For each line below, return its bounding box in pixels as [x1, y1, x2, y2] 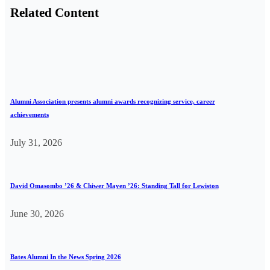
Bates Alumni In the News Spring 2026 [10, 253, 121, 260]
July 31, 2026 [10, 137, 62, 148]
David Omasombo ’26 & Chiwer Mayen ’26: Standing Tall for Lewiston [10, 181, 219, 189]
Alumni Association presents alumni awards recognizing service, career [10, 97, 215, 105]
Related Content [10, 5, 99, 19]
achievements [10, 110, 49, 118]
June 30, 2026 [10, 208, 64, 219]
